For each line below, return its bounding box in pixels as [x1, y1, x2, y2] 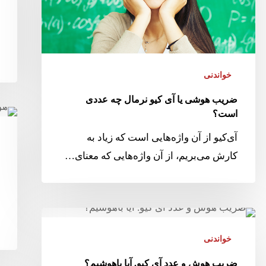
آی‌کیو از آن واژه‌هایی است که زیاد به [86, 132, 237, 144]
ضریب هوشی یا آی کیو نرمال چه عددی [85, 94, 237, 105]
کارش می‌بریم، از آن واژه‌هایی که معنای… [64, 150, 237, 162]
